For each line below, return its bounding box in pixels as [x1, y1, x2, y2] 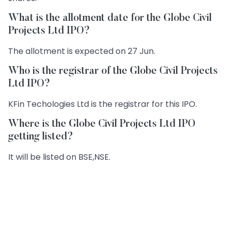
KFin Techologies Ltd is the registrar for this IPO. [8, 98, 197, 110]
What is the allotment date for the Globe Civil [8, 13, 212, 23]
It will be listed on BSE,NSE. [8, 151, 110, 163]
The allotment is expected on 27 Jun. [8, 45, 155, 57]
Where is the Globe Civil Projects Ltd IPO [8, 119, 195, 129]
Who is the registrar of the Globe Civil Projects [8, 66, 218, 76]
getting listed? [8, 132, 73, 142]
